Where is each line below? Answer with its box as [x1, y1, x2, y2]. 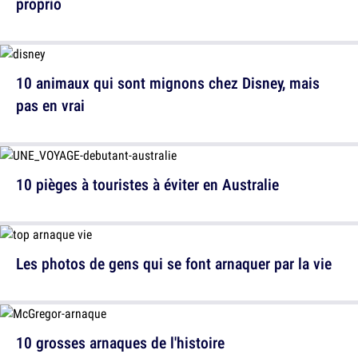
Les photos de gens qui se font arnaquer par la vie [16, 253, 332, 275]
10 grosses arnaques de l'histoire [16, 332, 225, 354]
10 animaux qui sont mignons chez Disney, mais [16, 72, 320, 94]
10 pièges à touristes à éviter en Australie [16, 173, 279, 196]
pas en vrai [16, 94, 85, 117]
